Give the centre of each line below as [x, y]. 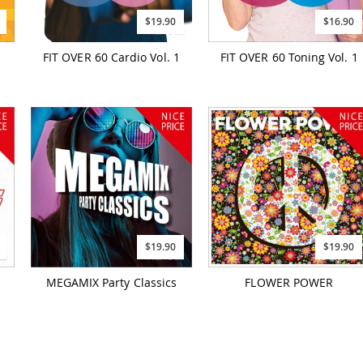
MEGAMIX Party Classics [111, 283]
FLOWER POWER [289, 283]
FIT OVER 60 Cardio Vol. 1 [111, 57]
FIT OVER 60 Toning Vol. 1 [289, 57]
